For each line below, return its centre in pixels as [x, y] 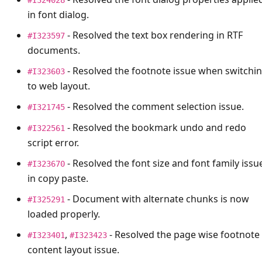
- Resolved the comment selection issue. [154, 106]
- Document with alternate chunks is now [157, 199]
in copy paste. [58, 178]
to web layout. [59, 86]
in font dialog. [58, 14]
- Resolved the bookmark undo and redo [156, 127]
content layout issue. [73, 249]
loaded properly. [64, 214]
